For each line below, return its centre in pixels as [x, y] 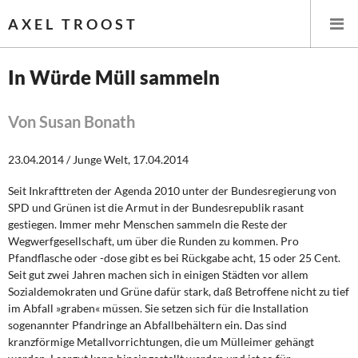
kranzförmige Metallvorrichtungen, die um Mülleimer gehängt [161, 342]
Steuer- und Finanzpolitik [95, 258]
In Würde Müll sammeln [114, 77]
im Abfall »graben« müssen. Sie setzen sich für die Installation [158, 308]
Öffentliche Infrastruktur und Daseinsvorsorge [153, 294]
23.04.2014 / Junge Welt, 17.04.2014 [98, 159]
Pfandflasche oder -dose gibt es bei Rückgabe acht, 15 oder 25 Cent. [174, 258]
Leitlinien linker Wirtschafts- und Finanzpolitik [153, 185]
